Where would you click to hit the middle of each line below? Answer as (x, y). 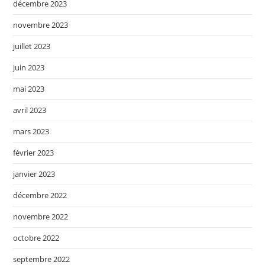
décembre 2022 (40, 195)
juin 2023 (29, 67)
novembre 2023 (41, 25)
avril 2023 (30, 110)
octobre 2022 (36, 237)
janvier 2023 (34, 174)
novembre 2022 (41, 216)
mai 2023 (29, 88)
